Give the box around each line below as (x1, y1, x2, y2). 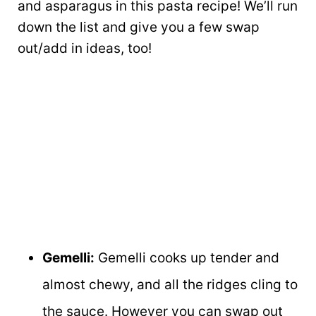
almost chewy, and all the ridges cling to (42, 276, 298, 293)
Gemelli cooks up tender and (95, 249, 279, 266)
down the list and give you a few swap (18, 19, 260, 35)
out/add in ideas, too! (18, 40, 152, 56)
